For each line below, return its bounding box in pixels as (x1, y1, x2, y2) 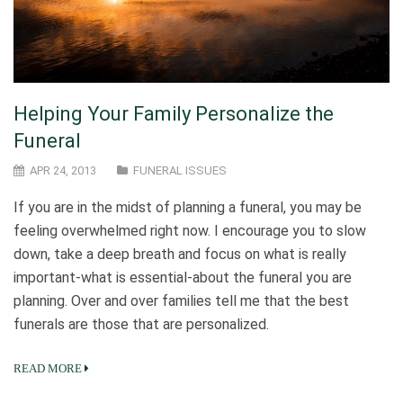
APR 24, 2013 (27, 164, 96, 178)
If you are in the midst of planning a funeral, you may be (13, 199, 362, 217)
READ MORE (13, 362, 82, 376)
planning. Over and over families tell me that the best (13, 292, 349, 310)
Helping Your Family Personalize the (13, 103, 334, 126)
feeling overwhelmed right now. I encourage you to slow (13, 222, 366, 240)
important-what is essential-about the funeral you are (13, 269, 352, 287)
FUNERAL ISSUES (133, 164, 227, 178)
